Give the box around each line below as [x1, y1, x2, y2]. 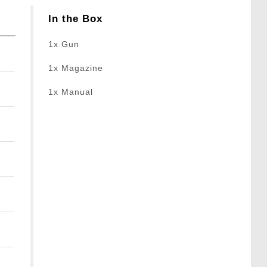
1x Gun [48, 39, 80, 49]
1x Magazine [48, 63, 104, 73]
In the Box [48, 13, 103, 25]
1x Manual [48, 87, 94, 97]
